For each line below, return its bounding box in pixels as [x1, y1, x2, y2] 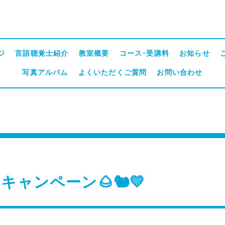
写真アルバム [22, 69, 68, 76]
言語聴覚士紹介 [15, 50, 69, 57]
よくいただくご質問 [78, 69, 147, 76]
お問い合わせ [157, 69, 203, 76]
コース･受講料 [119, 50, 169, 57]
